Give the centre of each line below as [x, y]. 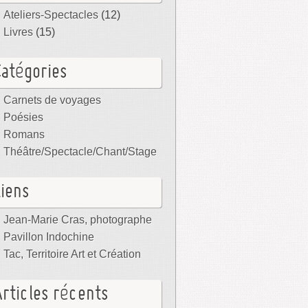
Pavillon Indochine [49, 237]
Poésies [23, 117]
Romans [24, 134]
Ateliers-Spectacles [51, 15]
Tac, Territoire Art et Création [72, 254]
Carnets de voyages [52, 100]
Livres [18, 32]
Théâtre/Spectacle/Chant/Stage [80, 152]
